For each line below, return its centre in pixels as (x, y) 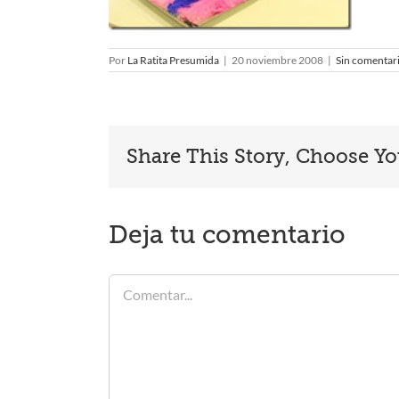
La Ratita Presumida (173, 61)
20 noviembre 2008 (277, 61)
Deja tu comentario (227, 236)
